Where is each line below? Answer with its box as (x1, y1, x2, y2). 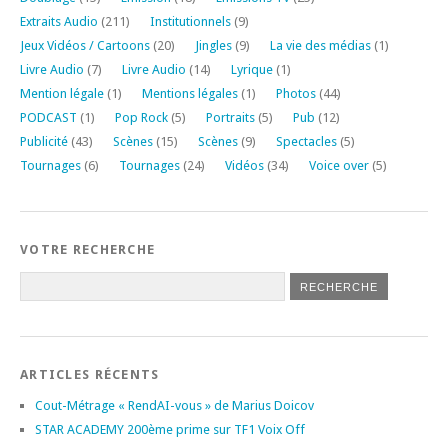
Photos (276, 85, 316, 101)
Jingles (195, 37, 232, 53)
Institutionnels (150, 13, 231, 29)
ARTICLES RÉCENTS (20, 366, 160, 382)
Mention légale (20, 85, 104, 101)
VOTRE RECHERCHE (20, 241, 156, 257)
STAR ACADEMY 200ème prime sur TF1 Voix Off (35, 421, 305, 437)
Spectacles (276, 133, 337, 149)
